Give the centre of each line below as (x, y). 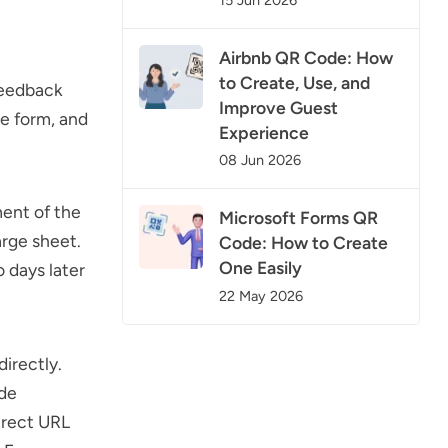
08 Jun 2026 (260, 160)
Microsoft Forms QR (298, 218)
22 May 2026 (261, 295)
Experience (264, 133)
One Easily (260, 268)
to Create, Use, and (294, 83)
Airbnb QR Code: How (306, 58)
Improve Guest (278, 108)
